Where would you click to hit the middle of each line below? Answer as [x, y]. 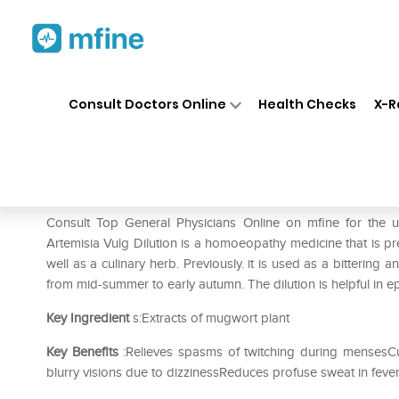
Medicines [207, 87]
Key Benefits [82, 352]
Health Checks [308, 104]
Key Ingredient [88, 318]
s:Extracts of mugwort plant [209, 318]
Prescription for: [97, 196]
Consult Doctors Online [147, 104]
